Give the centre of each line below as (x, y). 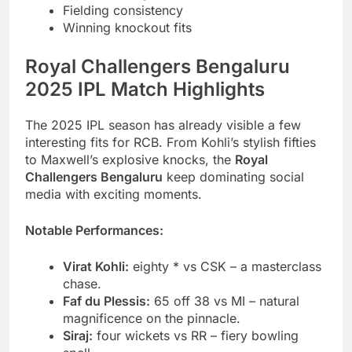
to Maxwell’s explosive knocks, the (130, 159)
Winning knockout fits (127, 27)
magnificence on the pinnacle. (152, 318)
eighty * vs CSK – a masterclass (225, 266)
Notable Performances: (94, 230)
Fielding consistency (123, 10)
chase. (82, 283)
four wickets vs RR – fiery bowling (196, 335)
